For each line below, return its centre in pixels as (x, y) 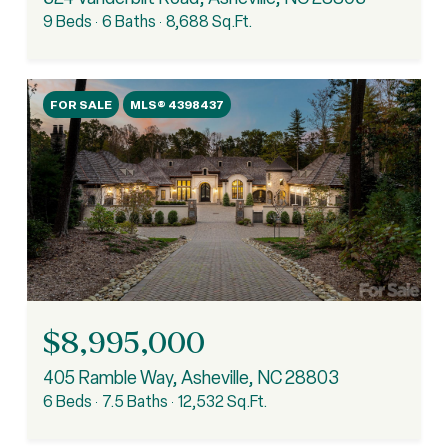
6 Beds (67, 401)
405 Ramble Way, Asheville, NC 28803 (191, 377)
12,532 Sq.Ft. (223, 401)
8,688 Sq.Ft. (209, 21)
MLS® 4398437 (177, 104)
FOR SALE (81, 104)
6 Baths (129, 21)
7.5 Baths (135, 401)
